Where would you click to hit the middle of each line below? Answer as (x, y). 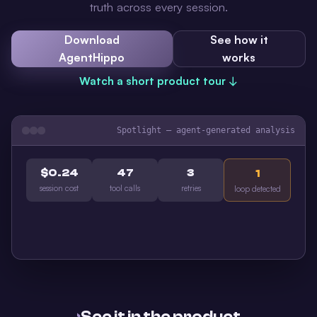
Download (92, 40)
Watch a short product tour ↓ (158, 81)
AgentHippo (92, 57)
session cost (59, 188)
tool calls (125, 188)
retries (191, 188)
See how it (239, 40)
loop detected (257, 189)
